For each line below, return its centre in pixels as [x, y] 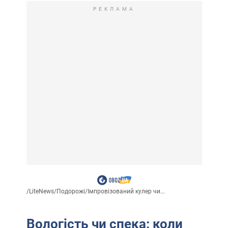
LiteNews [41, 192]
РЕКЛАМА [114, 9]
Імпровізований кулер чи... [126, 192]
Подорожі [70, 192]
